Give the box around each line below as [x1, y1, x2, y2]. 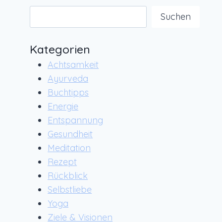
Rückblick [48, 170, 88, 182]
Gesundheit [48, 128, 93, 140]
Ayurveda [48, 73, 89, 85]
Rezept [48, 156, 77, 168]
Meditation [48, 142, 91, 154]
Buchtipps [48, 87, 89, 99]
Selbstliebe [48, 184, 92, 196]
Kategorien [30, 42, 91, 57]
